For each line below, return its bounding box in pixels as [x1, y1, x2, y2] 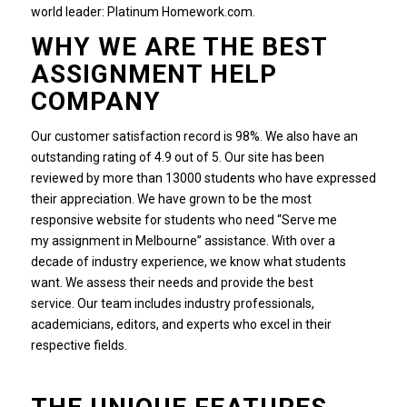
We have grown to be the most [136, 191, 312, 206]
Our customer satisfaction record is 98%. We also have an [30, 128, 358, 144]
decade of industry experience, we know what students [30, 253, 346, 269]
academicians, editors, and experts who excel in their [30, 316, 332, 332]
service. [30, 295, 74, 311]
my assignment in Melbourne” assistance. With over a [30, 233, 335, 248]
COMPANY [30, 85, 168, 116]
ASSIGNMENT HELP [30, 58, 277, 89]
